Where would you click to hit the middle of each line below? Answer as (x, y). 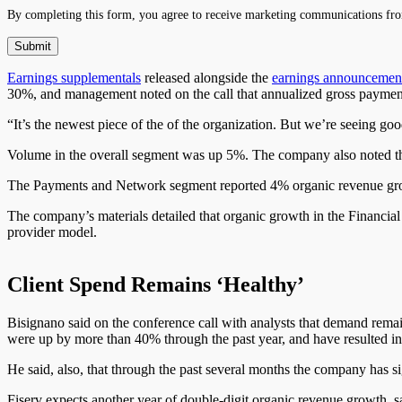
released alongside (194, 77)
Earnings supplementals (74, 77)
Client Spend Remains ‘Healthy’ (158, 284)
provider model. (52, 232)
